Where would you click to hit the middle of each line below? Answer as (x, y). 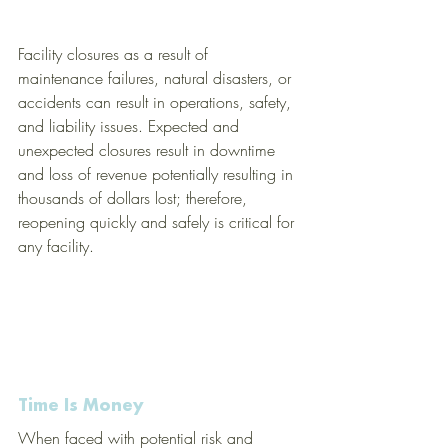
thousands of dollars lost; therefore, (135, 198)
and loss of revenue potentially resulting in (158, 174)
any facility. (61, 246)
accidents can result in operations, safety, (157, 102)
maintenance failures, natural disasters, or (157, 78)
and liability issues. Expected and (131, 126)
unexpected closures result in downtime (149, 150)
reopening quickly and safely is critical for (158, 222)
